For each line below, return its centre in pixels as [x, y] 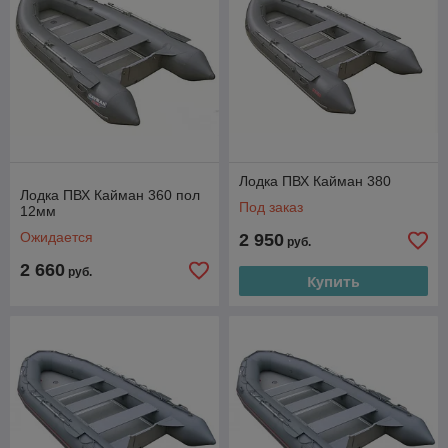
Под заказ [271, 207]
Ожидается [56, 237]
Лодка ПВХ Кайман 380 [315, 181]
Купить [333, 281]
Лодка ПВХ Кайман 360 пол [110, 195]
